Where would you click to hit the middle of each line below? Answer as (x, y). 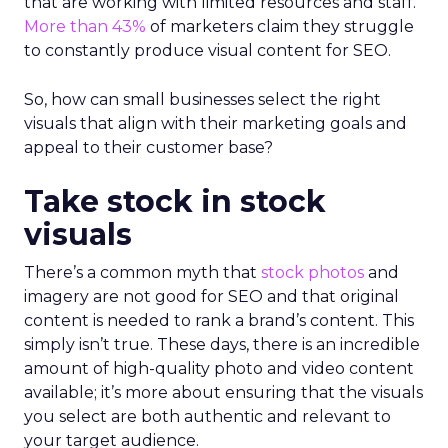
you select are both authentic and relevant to (207, 416)
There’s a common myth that (142, 272)
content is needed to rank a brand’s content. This (219, 320)
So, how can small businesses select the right (202, 99)
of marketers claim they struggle (280, 26)
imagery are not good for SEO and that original (211, 296)
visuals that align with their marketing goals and (215, 123)
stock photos (312, 272)
